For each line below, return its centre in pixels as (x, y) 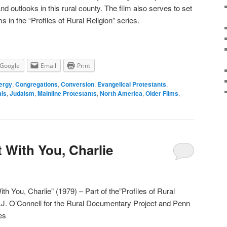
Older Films (162, 93)
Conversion (78, 84)
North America (121, 93)
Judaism (22, 93)
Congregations (36, 84)
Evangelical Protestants (132, 84)
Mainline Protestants (67, 93)
